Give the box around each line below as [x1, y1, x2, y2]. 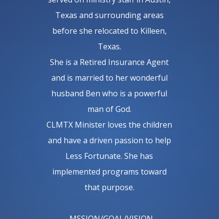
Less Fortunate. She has [66, 150, 153, 161]
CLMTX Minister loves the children [46, 119, 173, 130]
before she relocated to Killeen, [52, 25, 167, 36]
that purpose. [84, 181, 134, 193]
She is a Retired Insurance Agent [50, 56, 169, 67]
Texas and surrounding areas [55, 9, 164, 21]
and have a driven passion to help [47, 134, 171, 146]
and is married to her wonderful [51, 72, 168, 83]
